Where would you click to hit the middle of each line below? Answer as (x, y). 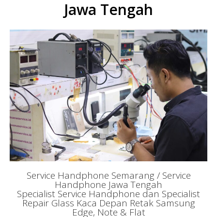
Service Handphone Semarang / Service (108, 175)
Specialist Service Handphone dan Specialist (108, 194)
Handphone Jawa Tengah (108, 184)
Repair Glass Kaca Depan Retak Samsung (108, 203)
